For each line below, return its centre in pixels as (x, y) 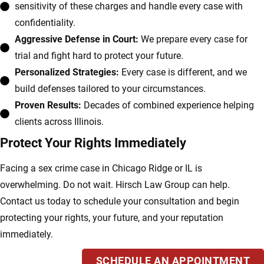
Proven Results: (48, 105)
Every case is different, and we (183, 72)
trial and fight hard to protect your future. (99, 56)
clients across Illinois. (59, 122)
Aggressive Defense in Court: (77, 39)
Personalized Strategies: (67, 72)
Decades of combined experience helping (168, 105)
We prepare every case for (193, 39)
